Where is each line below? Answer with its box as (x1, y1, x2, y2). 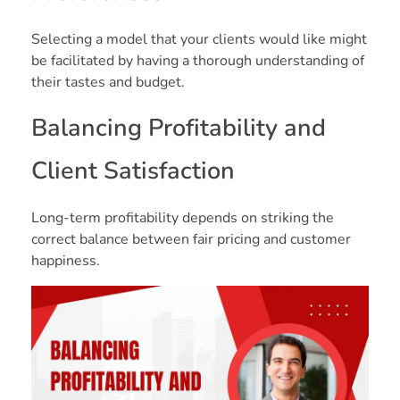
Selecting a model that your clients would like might (31, 29, 367, 50)
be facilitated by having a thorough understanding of (31, 51, 364, 71)
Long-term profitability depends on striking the (31, 208, 334, 229)
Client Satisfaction (31, 154, 235, 188)
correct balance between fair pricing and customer (31, 229, 351, 250)
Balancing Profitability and (31, 112, 326, 146)
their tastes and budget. (31, 72, 185, 93)
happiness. (31, 251, 100, 271)
